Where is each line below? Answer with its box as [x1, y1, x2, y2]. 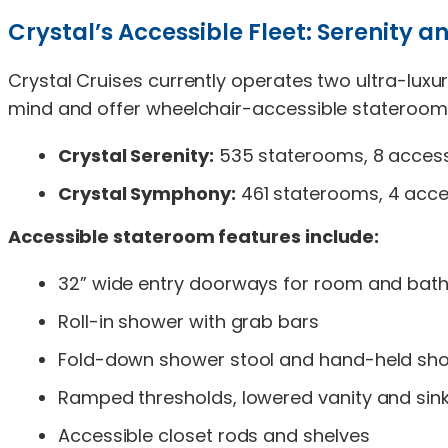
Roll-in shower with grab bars [58, 308, 319, 334]
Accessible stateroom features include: [8, 223, 380, 249]
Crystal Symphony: [58, 180, 236, 206]
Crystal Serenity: [58, 142, 214, 168]
